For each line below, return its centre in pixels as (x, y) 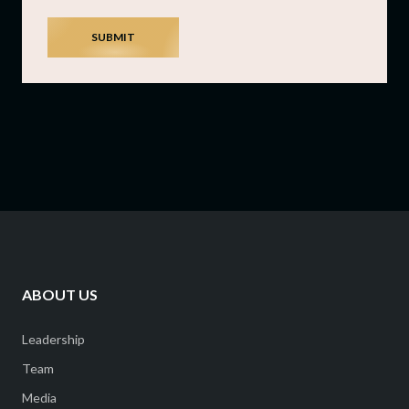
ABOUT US (60, 294)
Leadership (53, 339)
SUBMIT (113, 37)
